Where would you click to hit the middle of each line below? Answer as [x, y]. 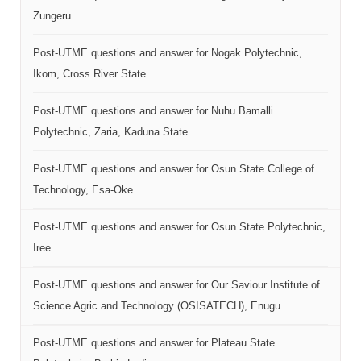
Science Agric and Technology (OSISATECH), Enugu [157, 306]
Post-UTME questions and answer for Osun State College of [174, 169]
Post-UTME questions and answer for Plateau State [154, 343]
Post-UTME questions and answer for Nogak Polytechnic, [168, 53]
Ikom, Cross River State [89, 74]
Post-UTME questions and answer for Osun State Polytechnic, [179, 227]
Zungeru [52, 16]
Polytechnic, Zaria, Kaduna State [110, 132]
